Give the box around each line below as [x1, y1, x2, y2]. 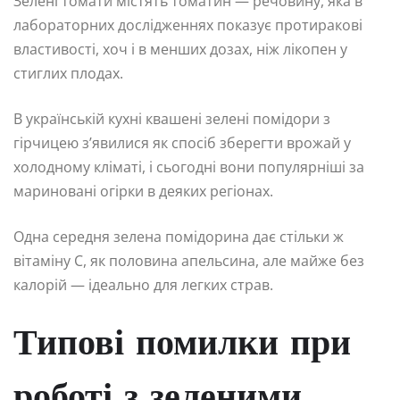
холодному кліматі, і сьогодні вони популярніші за [13, 156, 364, 177]
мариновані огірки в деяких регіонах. [13, 180, 273, 201]
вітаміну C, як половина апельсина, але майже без [13, 250, 364, 271]
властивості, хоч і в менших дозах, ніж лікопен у [13, 38, 347, 59]
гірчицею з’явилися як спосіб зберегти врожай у [13, 132, 351, 153]
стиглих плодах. [13, 62, 123, 83]
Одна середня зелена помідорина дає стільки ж [13, 226, 344, 246]
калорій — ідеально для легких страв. [13, 274, 273, 295]
